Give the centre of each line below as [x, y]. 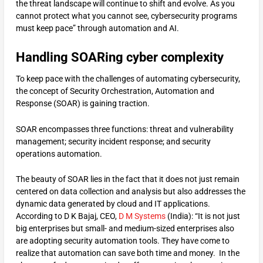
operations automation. [59, 154]
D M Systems [142, 216]
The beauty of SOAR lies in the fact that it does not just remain [127, 179]
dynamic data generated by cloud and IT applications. [113, 204]
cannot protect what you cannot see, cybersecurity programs [126, 16]
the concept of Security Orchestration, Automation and [115, 91]
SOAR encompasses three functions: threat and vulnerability [124, 129]
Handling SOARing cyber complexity [119, 58]
